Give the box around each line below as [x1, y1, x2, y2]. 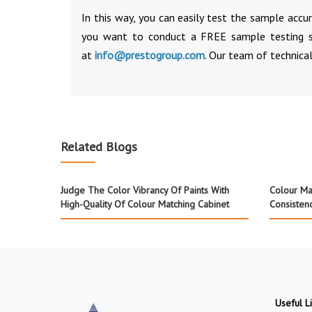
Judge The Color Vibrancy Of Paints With [61, 183, 229, 196]
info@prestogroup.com [95, 47, 205, 62]
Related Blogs [61, 138, 137, 155]
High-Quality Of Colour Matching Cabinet [61, 197, 229, 210]
